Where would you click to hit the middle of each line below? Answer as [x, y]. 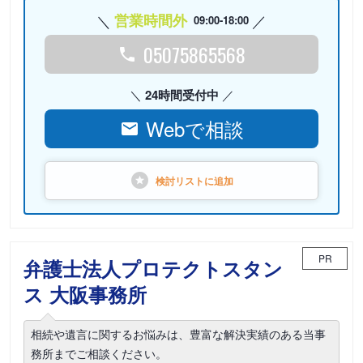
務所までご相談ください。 [99, 353]
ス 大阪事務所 [85, 294]
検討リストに [185, 181]
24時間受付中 [181, 95]
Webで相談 [194, 128]
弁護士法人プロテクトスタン [153, 268]
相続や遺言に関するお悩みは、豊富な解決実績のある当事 [178, 334]
